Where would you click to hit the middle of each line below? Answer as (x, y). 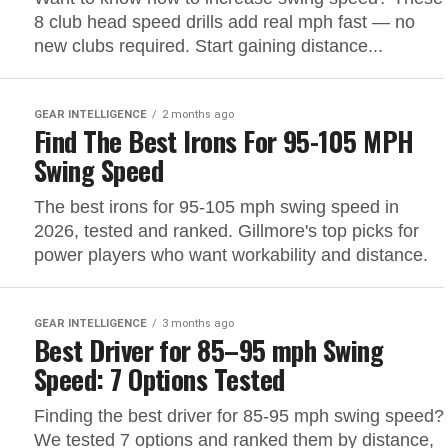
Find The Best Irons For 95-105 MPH (224, 141)
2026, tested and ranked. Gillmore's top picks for (226, 231)
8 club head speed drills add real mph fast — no (224, 22)
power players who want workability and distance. (231, 255)
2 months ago (198, 114)
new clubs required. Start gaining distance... (208, 46)
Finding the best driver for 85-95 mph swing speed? (239, 416)
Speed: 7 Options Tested (159, 379)
